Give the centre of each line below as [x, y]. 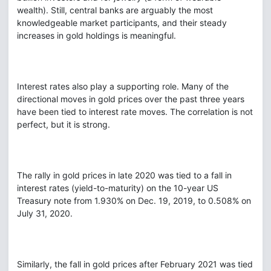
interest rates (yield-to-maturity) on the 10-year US [118, 188]
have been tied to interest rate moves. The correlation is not [135, 112]
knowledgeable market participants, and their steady [122, 23]
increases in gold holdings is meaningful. [96, 35]
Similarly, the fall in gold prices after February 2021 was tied [135, 264]
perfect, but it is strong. [64, 124]
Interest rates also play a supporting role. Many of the [123, 86]
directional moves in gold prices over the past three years [131, 99]
